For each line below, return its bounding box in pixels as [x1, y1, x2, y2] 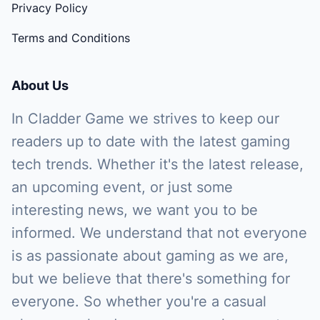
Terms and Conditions [11, 30, 130, 45]
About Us [11, 77, 69, 93]
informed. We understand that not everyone [11, 224, 307, 241]
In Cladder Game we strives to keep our [11, 109, 279, 127]
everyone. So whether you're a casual [11, 292, 266, 310]
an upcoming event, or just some [11, 178, 233, 196]
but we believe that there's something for [11, 269, 290, 287]
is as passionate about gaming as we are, [11, 246, 289, 264]
